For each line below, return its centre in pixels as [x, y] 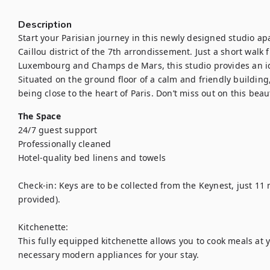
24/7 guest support [58, 130]
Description [45, 25]
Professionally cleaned [65, 144]
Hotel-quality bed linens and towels [92, 158]
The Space [39, 116]
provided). [39, 199]
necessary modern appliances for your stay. [109, 255]
